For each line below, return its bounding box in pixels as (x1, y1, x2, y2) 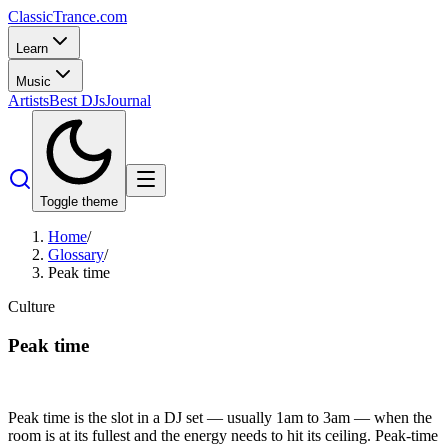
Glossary (48, 246, 104, 263)
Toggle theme (40, 194, 118, 209)
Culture (8, 298, 55, 315)
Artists (8, 92, 49, 109)
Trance (53, 8, 96, 25)
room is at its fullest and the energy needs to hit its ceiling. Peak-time (8, 427, 438, 445)
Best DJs (49, 92, 105, 109)
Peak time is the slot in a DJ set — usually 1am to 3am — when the (8, 409, 432, 427)
